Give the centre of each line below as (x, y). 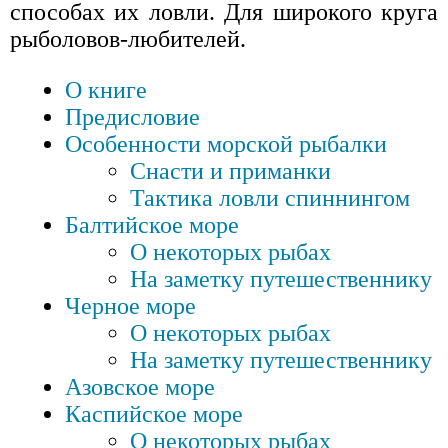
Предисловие (132, 117)
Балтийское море (152, 225)
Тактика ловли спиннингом (270, 198)
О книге (106, 90)
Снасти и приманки (230, 171)
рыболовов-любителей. (128, 39)
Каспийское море (154, 414)
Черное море (130, 306)
